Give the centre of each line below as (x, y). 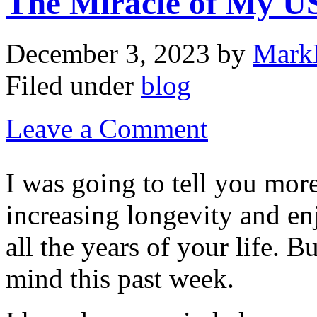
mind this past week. (120, 278)
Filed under (73, 85)
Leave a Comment (107, 128)
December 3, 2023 (108, 53)
